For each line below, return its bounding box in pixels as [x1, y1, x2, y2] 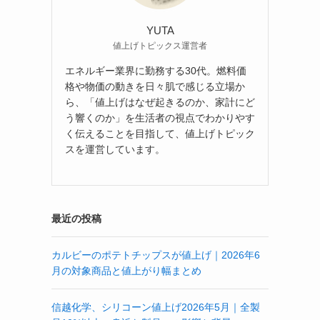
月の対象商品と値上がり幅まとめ [51, 264, 201, 276]
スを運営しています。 [65, 143, 165, 155]
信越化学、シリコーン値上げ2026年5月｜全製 [51, 301, 260, 313]
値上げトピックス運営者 [113, 40, 207, 51]
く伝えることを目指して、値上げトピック [65, 127, 255, 139]
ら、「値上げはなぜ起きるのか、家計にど [65, 96, 255, 108]
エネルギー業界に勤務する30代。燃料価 [65, 64, 246, 76]
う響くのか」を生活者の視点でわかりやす [65, 111, 255, 124]
